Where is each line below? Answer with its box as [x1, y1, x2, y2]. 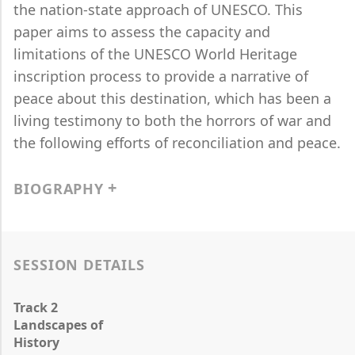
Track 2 [13, 299, 58, 316]
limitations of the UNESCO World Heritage [13, 44, 297, 63]
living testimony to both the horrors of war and [13, 111, 331, 130]
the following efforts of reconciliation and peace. [13, 133, 341, 152]
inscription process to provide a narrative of [13, 67, 308, 86]
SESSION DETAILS [13, 255, 145, 274]
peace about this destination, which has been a [13, 89, 331, 108]
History [13, 334, 59, 351]
